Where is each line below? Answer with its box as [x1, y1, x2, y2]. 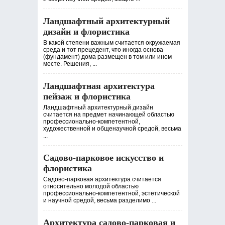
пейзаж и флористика [43, 91, 131, 101]
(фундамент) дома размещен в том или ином [43, 53, 172, 60]
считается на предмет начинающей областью [43, 111, 174, 118]
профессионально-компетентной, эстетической [43, 190, 180, 197]
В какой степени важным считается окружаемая [43, 39, 180, 46]
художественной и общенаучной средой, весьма [43, 125, 181, 132]
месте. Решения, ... [43, 60, 97, 67]
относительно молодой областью [43, 183, 139, 190]
